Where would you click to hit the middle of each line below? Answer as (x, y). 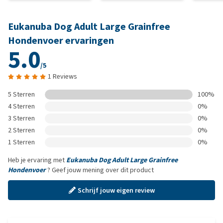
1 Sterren (21, 142)
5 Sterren (21, 94)
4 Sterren (21, 106)
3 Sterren (21, 118)
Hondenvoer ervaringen (61, 41)
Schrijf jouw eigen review (116, 190)
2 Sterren (21, 130)
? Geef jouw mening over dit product (100, 170)
